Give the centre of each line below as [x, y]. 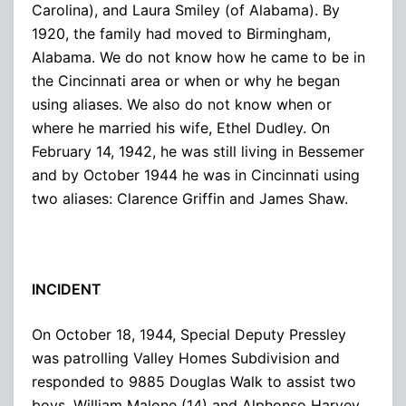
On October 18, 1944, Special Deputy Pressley [189, 334]
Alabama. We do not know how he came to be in [198, 57]
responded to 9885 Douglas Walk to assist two [194, 381]
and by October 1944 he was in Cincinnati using [196, 174]
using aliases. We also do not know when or [182, 104]
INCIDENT [67, 289]
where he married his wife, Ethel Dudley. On [181, 127]
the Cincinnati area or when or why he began [186, 80]
